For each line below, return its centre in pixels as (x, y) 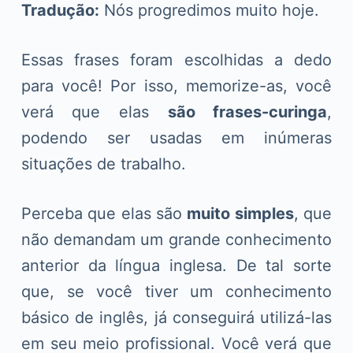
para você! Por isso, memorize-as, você (176, 85)
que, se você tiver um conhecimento (176, 291)
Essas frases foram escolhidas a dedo (176, 59)
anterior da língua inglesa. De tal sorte (176, 265)
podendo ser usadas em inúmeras (176, 137)
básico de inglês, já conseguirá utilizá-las (176, 317)
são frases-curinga (247, 111)
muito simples (240, 213)
